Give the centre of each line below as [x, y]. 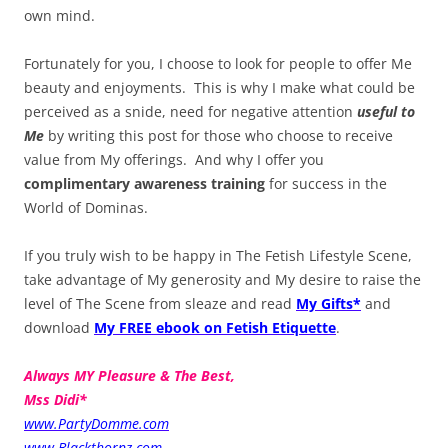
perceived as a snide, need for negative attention [188, 112]
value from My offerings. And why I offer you [174, 160]
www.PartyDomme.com [96, 424]
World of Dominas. [86, 208]
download [59, 328]
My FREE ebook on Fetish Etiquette [215, 328]
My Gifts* [328, 304]
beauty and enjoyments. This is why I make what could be [219, 88]
